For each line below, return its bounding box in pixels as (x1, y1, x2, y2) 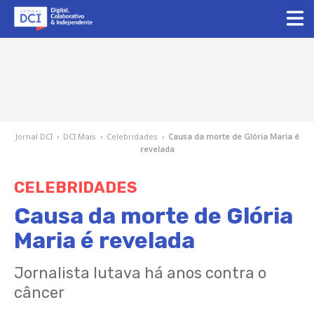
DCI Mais (62, 131, 96, 142)
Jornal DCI (15, 131, 53, 142)
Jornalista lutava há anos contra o (14, 264, 266, 282)
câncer (14, 283, 64, 302)
